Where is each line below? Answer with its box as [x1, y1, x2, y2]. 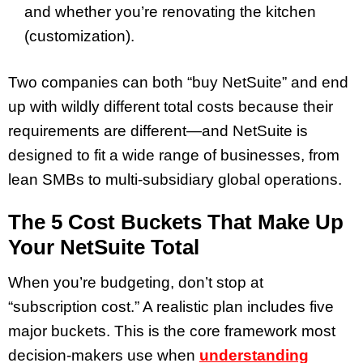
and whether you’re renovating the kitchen [24, 2, 316, 20]
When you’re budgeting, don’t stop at [8, 274, 263, 292]
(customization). [24, 27, 135, 45]
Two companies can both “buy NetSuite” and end [8, 73, 348, 91]
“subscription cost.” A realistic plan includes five [8, 298, 334, 316]
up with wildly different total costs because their [8, 97, 333, 115]
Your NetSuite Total [8, 235, 199, 260]
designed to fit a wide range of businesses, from [8, 146, 340, 164]
